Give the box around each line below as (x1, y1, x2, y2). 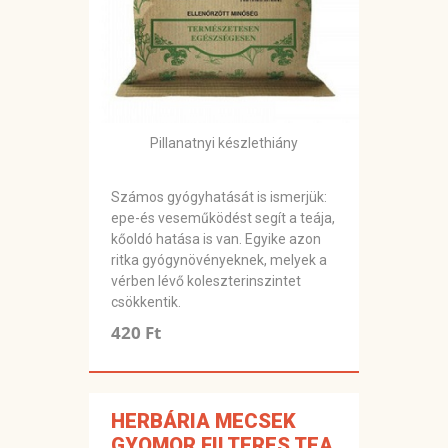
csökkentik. (111, 294, 181, 311)
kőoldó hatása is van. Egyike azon (111, 231, 321, 248)
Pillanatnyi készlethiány (150, 135, 298, 152)
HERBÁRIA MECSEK (111, 409, 296, 434)
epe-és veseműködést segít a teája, (111, 210, 335, 227)
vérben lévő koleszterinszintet (111, 273, 301, 290)
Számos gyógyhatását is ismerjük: (111, 189, 327, 206)
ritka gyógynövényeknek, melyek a (111, 252, 327, 269)
